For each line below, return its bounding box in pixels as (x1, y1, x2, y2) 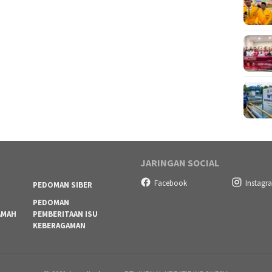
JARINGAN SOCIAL (140, 157, 219, 169)
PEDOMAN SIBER (32, 180, 92, 191)
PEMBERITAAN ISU (32, 209, 98, 220)
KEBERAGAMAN (32, 220, 86, 231)
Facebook (154, 177, 187, 188)
